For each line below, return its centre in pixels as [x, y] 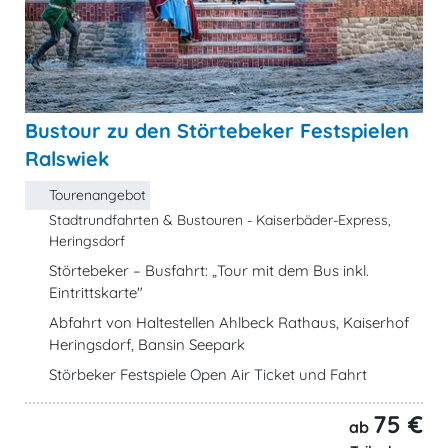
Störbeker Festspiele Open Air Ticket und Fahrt [208, 374]
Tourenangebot [97, 195]
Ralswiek [67, 158]
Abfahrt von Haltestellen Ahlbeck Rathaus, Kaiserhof [229, 322]
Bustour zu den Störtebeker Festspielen [217, 130]
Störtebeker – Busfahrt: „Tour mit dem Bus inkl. [209, 270]
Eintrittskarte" [96, 292]
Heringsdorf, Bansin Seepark [147, 344]
